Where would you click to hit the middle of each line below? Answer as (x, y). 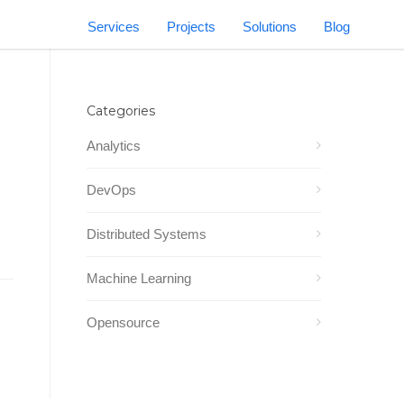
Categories (121, 111)
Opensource (123, 322)
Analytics (114, 146)
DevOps (111, 190)
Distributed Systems (147, 234)
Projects (191, 27)
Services (114, 27)
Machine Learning (139, 278)
